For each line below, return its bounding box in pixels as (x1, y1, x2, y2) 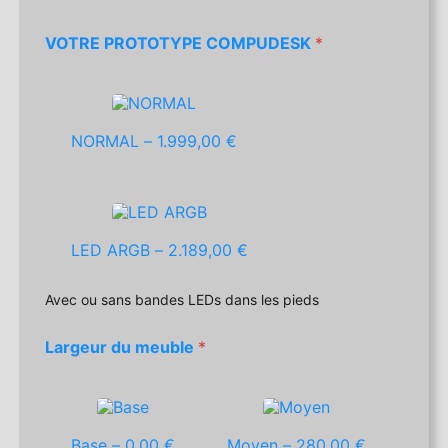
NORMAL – (71, 131, 158, 152)
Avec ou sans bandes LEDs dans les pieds (45, 291, 320, 309)
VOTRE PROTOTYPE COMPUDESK (45, 33, 316, 54)
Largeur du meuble (45, 337, 199, 358)
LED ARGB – (71, 240, 169, 261)
